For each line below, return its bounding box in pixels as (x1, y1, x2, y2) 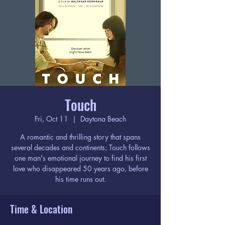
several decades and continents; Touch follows (11, 143, 150, 152)
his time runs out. (55, 174, 106, 184)
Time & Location (10, 201, 72, 216)
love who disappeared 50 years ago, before (13, 164, 148, 173)
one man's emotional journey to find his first (14, 153, 147, 163)
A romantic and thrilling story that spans (20, 132, 141, 142)
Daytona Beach (80, 114, 126, 124)
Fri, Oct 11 (35, 114, 68, 124)
